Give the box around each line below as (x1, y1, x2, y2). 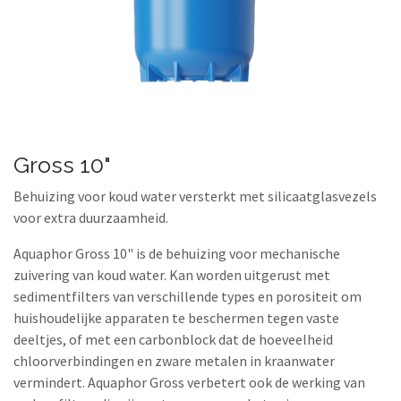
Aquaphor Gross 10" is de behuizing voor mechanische (13, 243, 340, 262)
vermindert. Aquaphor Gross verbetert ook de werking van (13, 372, 365, 391)
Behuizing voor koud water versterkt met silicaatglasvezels (13, 186, 377, 205)
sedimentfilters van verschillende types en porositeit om (13, 286, 362, 305)
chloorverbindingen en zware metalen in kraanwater (13, 351, 335, 370)
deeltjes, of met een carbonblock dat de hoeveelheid (13, 329, 333, 348)
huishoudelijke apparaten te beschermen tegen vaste (13, 308, 339, 327)
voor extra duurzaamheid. (13, 208, 171, 226)
